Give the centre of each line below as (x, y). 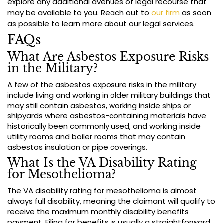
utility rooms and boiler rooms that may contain (96, 137)
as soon (195, 13)
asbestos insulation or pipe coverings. (77, 147)
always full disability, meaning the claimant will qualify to (111, 201)
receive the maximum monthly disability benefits (98, 212)
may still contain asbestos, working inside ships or (99, 106)
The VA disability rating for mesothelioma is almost (102, 191)
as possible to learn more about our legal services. (101, 24)
